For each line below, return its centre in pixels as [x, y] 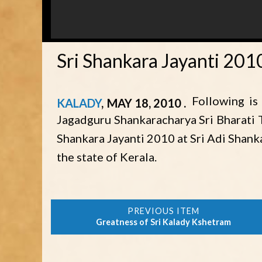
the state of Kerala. [107, 157]
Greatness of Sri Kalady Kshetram [163, 222]
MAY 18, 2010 [145, 103]
